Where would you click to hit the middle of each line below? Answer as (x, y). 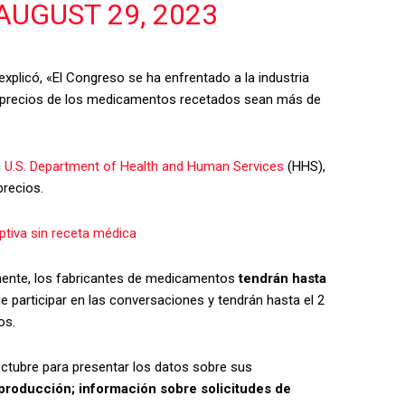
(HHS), (305, 166)
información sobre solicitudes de (185, 388)
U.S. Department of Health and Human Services (144, 166)
